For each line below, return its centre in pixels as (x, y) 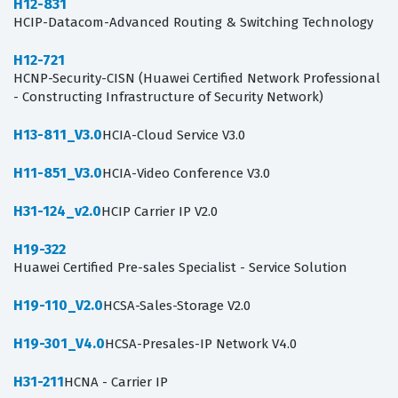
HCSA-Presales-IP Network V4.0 (201, 344)
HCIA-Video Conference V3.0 (186, 174)
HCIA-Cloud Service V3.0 (174, 135)
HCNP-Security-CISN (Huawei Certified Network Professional (197, 79)
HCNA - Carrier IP (116, 382)
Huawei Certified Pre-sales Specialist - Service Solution (180, 268)
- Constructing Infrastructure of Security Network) (168, 97)
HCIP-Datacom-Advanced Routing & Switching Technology (193, 23)
